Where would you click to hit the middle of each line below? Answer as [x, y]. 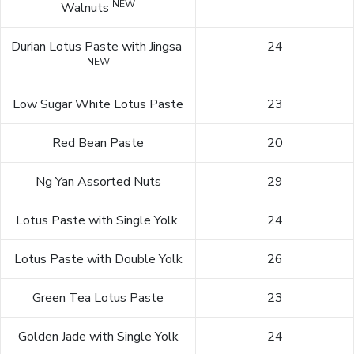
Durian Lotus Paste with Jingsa [98, 47]
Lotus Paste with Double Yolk [98, 260]
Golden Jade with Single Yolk [98, 337]
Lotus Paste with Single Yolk [98, 221]
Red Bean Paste [98, 143]
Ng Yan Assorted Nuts [98, 182]
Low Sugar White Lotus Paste [98, 105]
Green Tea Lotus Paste [98, 298]
